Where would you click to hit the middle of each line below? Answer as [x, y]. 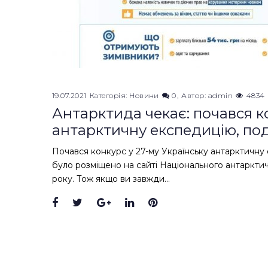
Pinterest [182, 203]
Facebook [84, 203]
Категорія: [109, 95]
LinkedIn [157, 203]
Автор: [195, 95]
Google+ [133, 203]
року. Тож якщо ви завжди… [111, 179]
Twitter [102, 203]
